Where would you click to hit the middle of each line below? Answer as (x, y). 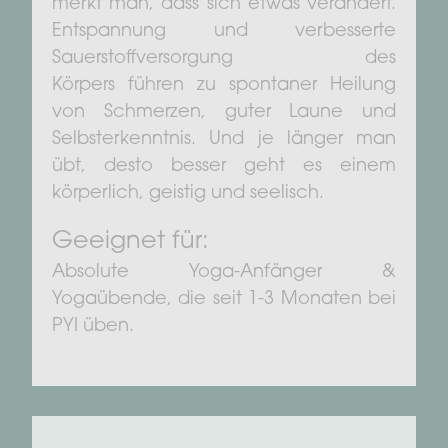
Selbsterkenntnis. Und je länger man (224, 139)
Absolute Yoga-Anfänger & (224, 272)
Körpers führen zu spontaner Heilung (224, 85)
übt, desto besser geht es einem (224, 166)
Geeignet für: (130, 241)
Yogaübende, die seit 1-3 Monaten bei (224, 299)
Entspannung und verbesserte (224, 31)
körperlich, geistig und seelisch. (188, 193)
